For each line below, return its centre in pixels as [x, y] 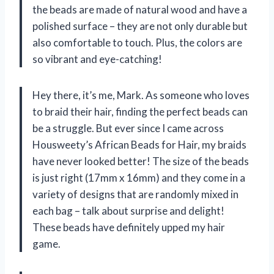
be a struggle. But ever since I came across [128, 128]
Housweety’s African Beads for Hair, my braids [139, 144]
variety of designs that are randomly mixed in [135, 194]
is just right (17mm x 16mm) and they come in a [139, 177]
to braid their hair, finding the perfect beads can [140, 111]
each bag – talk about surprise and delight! [128, 210]
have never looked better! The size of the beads [141, 161]
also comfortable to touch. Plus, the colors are [137, 42]
